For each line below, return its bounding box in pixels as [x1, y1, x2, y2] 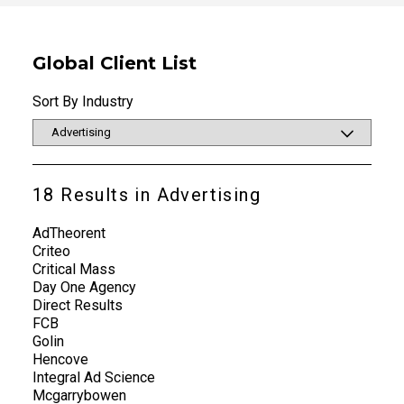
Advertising [156, 183, 262, 206]
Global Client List [32, 51, 197, 74]
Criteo [32, 242, 70, 260]
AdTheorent [32, 224, 106, 242]
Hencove [32, 350, 88, 368]
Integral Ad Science [32, 368, 155, 386]
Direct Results [32, 296, 123, 314]
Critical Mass [32, 260, 115, 278]
